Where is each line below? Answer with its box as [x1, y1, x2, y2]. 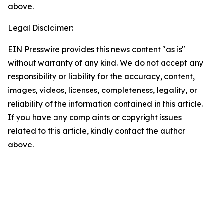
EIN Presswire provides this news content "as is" [8, 44, 185, 54]
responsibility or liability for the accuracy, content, [8, 72, 195, 81]
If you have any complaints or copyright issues [8, 112, 182, 122]
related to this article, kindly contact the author [8, 126, 185, 136]
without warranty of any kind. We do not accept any [8, 58, 203, 68]
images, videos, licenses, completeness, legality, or [8, 85, 197, 95]
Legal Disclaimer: [8, 23, 73, 33]
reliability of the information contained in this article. [8, 99, 203, 109]
